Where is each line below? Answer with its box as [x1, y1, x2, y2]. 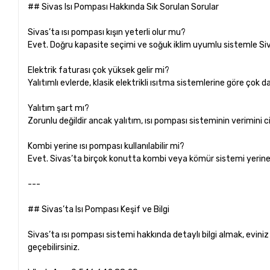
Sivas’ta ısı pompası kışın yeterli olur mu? [28, 27, 190, 37]
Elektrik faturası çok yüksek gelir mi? [28, 64, 174, 75]
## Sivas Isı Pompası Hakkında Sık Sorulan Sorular [28, 1, 219, 12]
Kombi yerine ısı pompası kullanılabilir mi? [28, 140, 189, 151]
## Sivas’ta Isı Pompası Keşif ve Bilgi [28, 204, 170, 215]
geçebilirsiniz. [28, 242, 80, 253]
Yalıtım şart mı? [28, 102, 93, 113]
